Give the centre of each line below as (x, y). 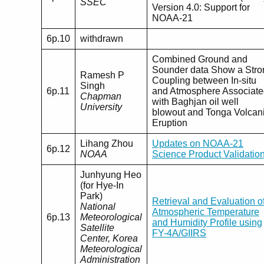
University (101, 107)
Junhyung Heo (111, 175)
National (98, 207)
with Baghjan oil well (195, 102)
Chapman (101, 97)
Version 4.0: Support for (201, 8)
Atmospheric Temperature (206, 212)
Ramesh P (102, 75)
